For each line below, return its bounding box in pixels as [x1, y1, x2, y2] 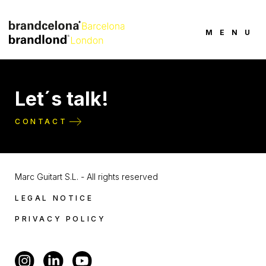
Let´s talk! [15, 87, 109, 110]
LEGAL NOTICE [15, 194, 94, 202]
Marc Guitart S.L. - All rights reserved [15, 172, 158, 182]
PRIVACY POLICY [15, 214, 106, 223]
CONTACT [15, 117, 68, 126]
